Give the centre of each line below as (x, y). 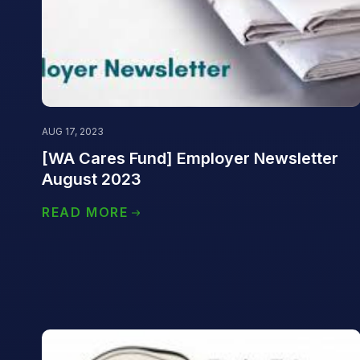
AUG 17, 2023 (73, 132)
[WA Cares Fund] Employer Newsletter (190, 159)
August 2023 (92, 180)
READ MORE (85, 213)
